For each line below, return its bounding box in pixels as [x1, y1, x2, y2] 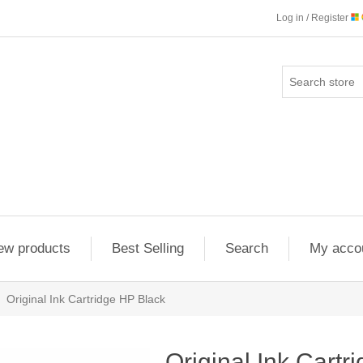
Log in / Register [276, 12, 351, 23]
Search [224, 241, 268, 256]
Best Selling [111, 241, 184, 256]
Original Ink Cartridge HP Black [6, 293, 165, 305]
